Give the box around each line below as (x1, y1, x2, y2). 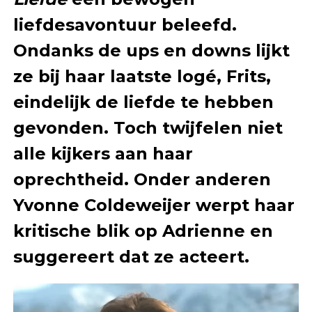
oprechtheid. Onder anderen (13, 169, 271, 189)
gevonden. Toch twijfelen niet (13, 117, 283, 138)
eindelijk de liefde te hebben (13, 91, 274, 112)
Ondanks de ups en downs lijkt (13, 40, 290, 61)
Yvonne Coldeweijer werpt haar (13, 194, 295, 215)
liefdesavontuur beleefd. (13, 14, 237, 35)
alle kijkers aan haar (13, 143, 193, 164)
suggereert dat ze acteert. (13, 246, 249, 267)
